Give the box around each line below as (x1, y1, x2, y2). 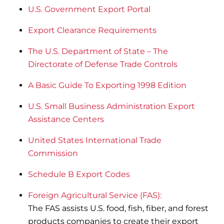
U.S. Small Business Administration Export (28, 101, 195, 111)
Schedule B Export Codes (28, 169, 130, 179)
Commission (28, 148, 78, 158)
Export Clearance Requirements (28, 25, 157, 35)
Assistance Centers (28, 114, 104, 124)
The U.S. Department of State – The (28, 46, 168, 56)
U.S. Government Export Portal (28, 4, 151, 14)
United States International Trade (28, 135, 162, 145)
